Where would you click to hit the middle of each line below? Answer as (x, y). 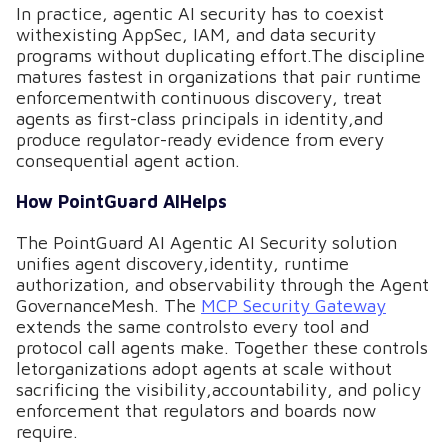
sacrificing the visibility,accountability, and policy (218, 389)
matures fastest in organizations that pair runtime (218, 76)
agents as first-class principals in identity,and (199, 118)
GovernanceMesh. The (108, 305)
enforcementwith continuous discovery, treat (199, 97)
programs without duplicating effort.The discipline (220, 55)
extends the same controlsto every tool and (192, 326)
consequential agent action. (128, 160)
